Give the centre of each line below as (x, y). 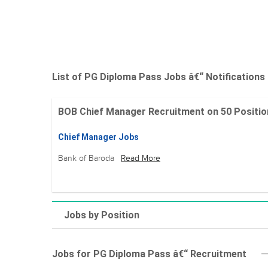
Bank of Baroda (87, 158)
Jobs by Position (102, 215)
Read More (141, 158)
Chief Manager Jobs (98, 137)
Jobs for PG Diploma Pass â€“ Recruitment (149, 254)
